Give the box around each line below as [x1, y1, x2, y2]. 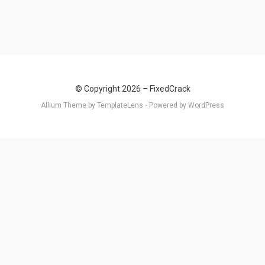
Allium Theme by [41, 101, 97, 109]
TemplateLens [97, 101, 143, 109]
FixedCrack [149, 84, 190, 93]
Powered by [147, 101, 188, 109]
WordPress [188, 101, 224, 109]
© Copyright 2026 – [75, 84, 150, 93]
